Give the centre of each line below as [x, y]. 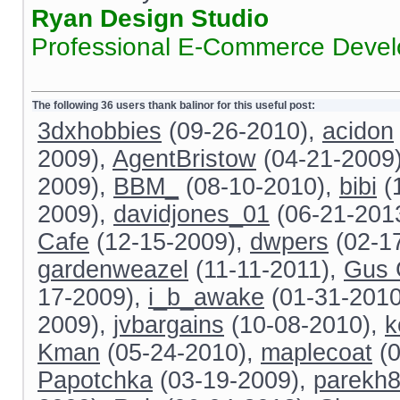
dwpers [289, 242]
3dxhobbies [100, 132]
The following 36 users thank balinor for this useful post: [174, 106]
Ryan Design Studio [150, 18]
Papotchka [95, 381]
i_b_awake [206, 298]
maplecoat [317, 353]
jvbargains [169, 325]
